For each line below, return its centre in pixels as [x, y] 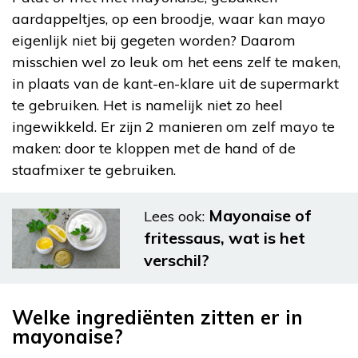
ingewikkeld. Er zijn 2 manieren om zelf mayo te [173, 127]
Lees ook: [174, 217]
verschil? [177, 261]
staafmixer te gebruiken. [94, 170]
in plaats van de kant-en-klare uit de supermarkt [175, 84]
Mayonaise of [260, 216]
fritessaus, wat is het [225, 238]
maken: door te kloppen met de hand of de [154, 149]
